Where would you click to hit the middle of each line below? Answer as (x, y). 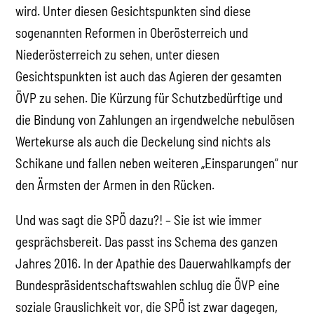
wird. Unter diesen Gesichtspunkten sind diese (134, 11)
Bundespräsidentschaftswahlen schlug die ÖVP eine (148, 285)
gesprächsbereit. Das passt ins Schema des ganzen (147, 241)
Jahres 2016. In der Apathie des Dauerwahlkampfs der (153, 263)
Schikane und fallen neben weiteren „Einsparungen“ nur (157, 163)
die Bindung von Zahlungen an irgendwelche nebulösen (155, 119)
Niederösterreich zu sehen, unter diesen (118, 54)
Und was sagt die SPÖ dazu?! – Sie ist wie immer (139, 219)
